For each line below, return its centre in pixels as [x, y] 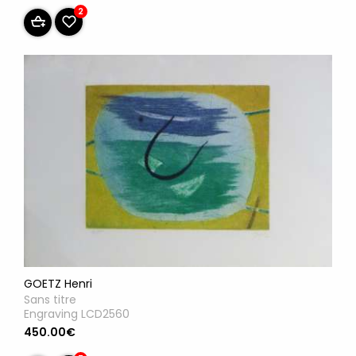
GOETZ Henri [58, 284]
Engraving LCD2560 [77, 314]
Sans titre [50, 300]
